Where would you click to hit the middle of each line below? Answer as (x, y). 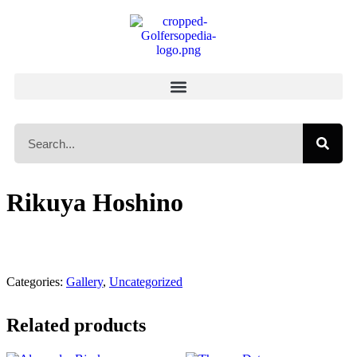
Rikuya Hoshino (95, 203)
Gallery (84, 281)
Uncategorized (146, 281)
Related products (76, 325)
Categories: (36, 281)
